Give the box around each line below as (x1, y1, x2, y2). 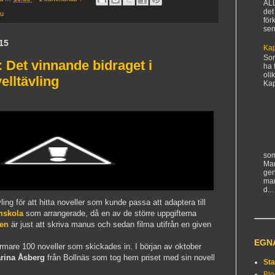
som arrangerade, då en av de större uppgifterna (23, 208, 196, 218)
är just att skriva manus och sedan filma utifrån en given (9, 219, 211, 229)
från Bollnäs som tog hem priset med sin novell (45, 252, 215, 262)
